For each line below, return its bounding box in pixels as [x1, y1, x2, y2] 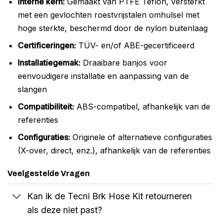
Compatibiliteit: [17, 101, 74, 111]
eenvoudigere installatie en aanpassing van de [17, 71, 189, 81]
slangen [17, 84, 47, 94]
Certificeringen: [17, 40, 76, 50]
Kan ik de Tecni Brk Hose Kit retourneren [27, 190, 192, 201]
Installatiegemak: [17, 57, 80, 68]
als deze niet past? [27, 204, 103, 215]
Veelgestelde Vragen [7, 169, 90, 178]
